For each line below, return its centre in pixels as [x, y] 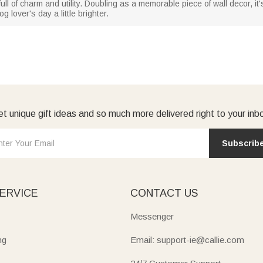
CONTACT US [164, 193]
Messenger [152, 216]
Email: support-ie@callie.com [187, 240]
